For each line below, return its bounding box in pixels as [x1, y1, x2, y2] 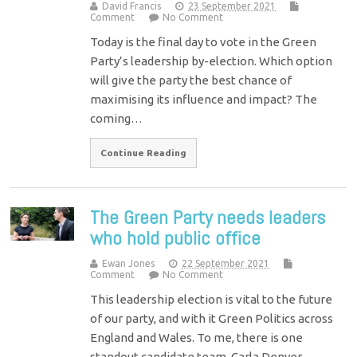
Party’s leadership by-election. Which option [90, 53, 333, 68]
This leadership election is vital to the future [90, 292, 333, 306]
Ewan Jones [102, 257, 155, 269]
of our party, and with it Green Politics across [90, 311, 334, 325]
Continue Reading [100, 147, 187, 158]
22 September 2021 [182, 257, 270, 269]
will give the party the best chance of [90, 73, 292, 87]
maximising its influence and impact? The [90, 92, 318, 106]
